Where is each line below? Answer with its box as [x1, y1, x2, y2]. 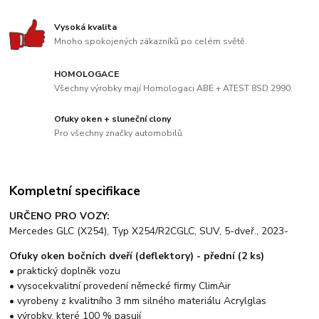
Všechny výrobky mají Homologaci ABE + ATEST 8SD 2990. [54, 82, 293, 94]
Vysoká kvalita [54, 21, 117, 33]
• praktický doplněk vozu [9, 263, 121, 278]
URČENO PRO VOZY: [9, 209, 110, 223]
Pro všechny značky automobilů [54, 127, 183, 139]
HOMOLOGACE [54, 68, 120, 80]
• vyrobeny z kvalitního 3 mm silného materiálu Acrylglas [9, 293, 267, 308]
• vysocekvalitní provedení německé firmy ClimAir [9, 278, 231, 293]
